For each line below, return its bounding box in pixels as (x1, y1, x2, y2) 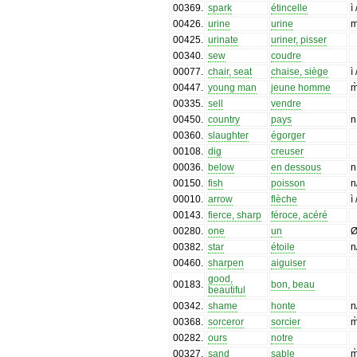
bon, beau (271, 278, 316, 290)
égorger (271, 129, 306, 141)
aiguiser (271, 257, 307, 269)
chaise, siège (271, 65, 329, 77)
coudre (271, 49, 302, 61)
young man (208, 81, 257, 93)
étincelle (271, 2, 308, 14)
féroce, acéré (271, 209, 328, 221)
